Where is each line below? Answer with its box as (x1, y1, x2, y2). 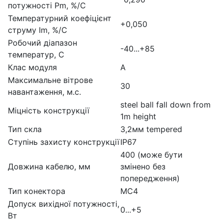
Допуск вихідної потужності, (8, 198, 119, 209)
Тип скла (8, 124, 42, 134)
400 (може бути (120, 149, 183, 160)
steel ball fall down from (120, 99, 211, 110)
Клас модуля (8, 62, 57, 72)
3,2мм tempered (120, 124, 182, 134)
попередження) (120, 173, 180, 183)
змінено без (120, 161, 165, 171)
